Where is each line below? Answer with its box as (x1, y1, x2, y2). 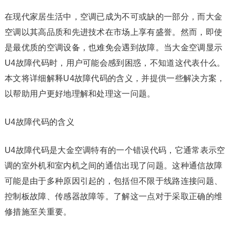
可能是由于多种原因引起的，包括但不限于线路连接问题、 (4, 177, 223, 185)
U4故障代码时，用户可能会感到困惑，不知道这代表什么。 (4, 59, 225, 67)
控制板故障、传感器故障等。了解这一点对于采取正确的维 (4, 192, 223, 201)
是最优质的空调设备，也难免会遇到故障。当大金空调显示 (4, 43, 223, 52)
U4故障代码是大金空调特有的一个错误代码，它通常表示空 (4, 146, 225, 155)
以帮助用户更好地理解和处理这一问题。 (4, 89, 156, 98)
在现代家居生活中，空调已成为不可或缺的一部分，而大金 (4, 12, 223, 21)
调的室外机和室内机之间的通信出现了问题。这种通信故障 (4, 161, 223, 170)
